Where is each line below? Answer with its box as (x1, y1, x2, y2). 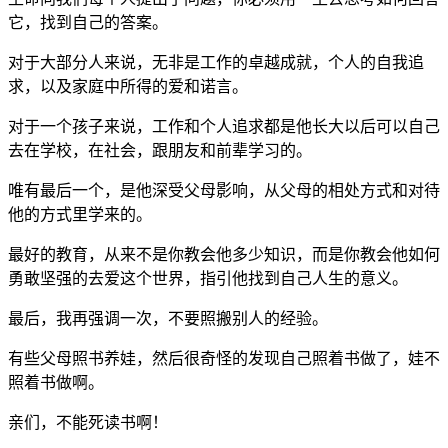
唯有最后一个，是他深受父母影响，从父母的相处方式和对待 (8, 181, 440, 199)
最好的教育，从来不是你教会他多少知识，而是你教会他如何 (8, 245, 440, 263)
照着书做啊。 (8, 373, 104, 391)
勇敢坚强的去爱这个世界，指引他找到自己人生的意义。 (8, 269, 408, 287)
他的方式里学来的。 (8, 205, 152, 223)
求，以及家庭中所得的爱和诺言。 (8, 77, 248, 95)
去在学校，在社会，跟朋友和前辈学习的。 (8, 141, 312, 159)
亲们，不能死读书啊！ (8, 413, 168, 431)
